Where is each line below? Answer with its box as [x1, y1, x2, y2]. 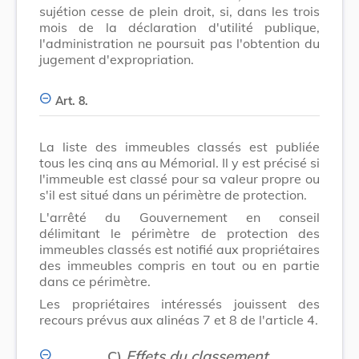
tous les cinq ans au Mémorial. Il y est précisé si [39, 154, 320, 171]
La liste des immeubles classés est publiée [39, 138, 320, 155]
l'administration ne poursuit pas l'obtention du [39, 34, 320, 51]
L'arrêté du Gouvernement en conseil [39, 208, 320, 225]
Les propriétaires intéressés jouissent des [39, 295, 320, 312]
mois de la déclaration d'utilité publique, [39, 18, 320, 35]
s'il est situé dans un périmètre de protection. [39, 186, 307, 203]
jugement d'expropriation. [39, 50, 194, 67]
